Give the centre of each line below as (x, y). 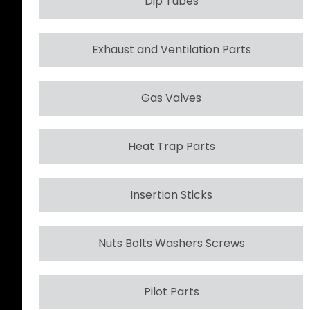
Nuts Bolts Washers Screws (171, 243)
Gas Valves (171, 98)
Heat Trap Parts (171, 146)
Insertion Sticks (171, 194)
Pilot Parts (171, 291)
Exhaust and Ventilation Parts (171, 49)
